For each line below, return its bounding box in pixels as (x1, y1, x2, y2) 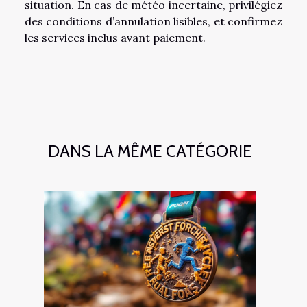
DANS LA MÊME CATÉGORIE (48, 140, 252, 161)
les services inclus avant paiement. (25, 30, 206, 45)
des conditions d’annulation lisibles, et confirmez (25, 14, 282, 28)
